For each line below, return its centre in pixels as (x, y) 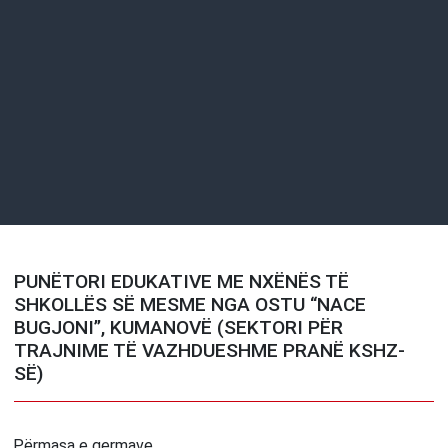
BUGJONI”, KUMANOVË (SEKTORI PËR (179, 328)
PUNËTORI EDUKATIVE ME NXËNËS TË (182, 282)
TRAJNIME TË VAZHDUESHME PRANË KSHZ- (210, 351)
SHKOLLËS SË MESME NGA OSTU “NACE (190, 305)
